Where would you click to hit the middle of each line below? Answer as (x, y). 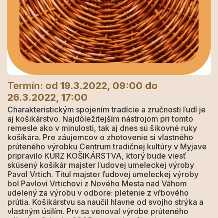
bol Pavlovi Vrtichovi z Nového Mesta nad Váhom (97, 183)
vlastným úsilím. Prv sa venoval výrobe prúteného (98, 211)
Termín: (26, 86)
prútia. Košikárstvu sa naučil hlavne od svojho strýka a (105, 202)
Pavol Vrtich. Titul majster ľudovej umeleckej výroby (103, 174)
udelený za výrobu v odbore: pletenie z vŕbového (98, 193)
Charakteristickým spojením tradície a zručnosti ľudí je (107, 109)
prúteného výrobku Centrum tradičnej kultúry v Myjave (107, 146)
